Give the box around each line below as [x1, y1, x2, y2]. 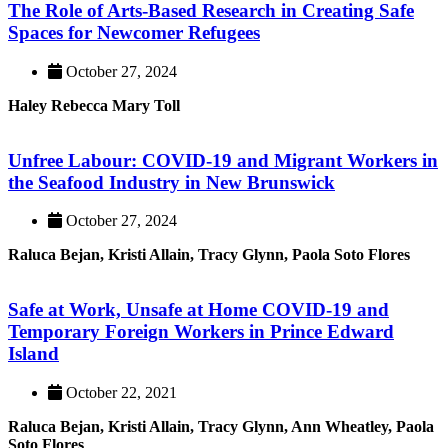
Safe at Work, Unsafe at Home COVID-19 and [8, 298, 389, 320]
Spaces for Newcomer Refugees [8, 22, 260, 44]
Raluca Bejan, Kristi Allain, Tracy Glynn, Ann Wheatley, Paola [8, 417, 434, 435]
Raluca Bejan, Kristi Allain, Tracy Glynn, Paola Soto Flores [8, 246, 410, 264]
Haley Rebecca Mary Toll [8, 96, 180, 114]
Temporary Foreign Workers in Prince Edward [8, 320, 394, 342]
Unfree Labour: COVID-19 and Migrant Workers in [8, 149, 438, 171]
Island [8, 342, 59, 364]
